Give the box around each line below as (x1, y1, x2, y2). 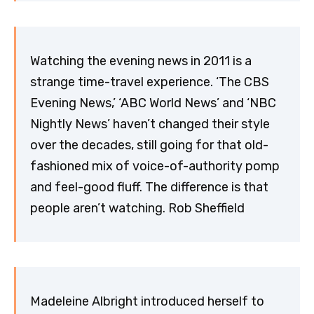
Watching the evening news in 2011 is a (30, 53, 252, 69)
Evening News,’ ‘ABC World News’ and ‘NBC (30, 95, 276, 111)
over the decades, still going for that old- (30, 137, 268, 153)
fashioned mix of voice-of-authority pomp (30, 158, 280, 174)
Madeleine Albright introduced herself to (30, 293, 264, 309)
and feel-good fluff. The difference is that (30, 179, 268, 195)
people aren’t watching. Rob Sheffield (30, 200, 245, 216)
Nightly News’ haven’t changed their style (30, 116, 270, 132)
